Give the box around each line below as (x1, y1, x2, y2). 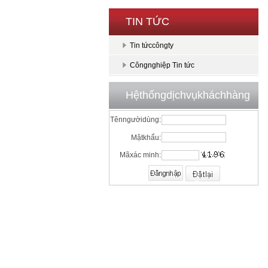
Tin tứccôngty (130, 41, 173, 50)
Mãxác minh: (120, 151, 161, 159)
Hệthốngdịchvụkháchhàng (126, 89, 250, 101)
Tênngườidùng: (110, 115, 161, 124)
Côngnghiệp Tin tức (130, 61, 194, 69)
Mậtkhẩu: (131, 133, 161, 142)
